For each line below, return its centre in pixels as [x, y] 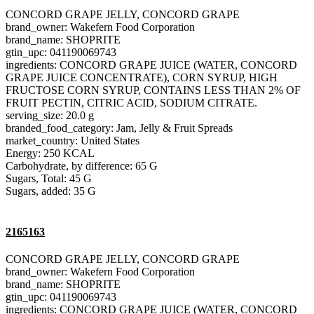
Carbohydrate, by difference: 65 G [82, 166]
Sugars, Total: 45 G [49, 179]
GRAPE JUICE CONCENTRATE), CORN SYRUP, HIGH [142, 78]
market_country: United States [73, 141]
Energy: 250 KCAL [50, 153]
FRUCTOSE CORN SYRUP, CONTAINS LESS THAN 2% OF [153, 90]
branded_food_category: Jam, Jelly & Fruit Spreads [119, 128]
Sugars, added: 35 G [51, 191]
